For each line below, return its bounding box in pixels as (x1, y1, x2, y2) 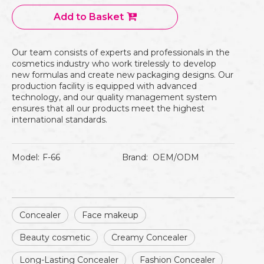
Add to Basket (53, 11, 124, 22)
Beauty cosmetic (19, 232, 90, 243)
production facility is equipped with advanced (12, 81, 197, 91)
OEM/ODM (153, 152, 200, 163)
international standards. (12, 114, 107, 125)
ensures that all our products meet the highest (12, 103, 204, 114)
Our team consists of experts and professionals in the (12, 47, 230, 58)
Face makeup (82, 210, 138, 220)
